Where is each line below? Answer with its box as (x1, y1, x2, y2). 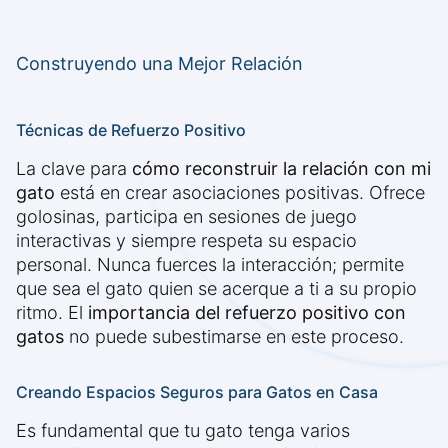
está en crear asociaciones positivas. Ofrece (55, 182, 425, 204)
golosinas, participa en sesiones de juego (16, 206, 357, 228)
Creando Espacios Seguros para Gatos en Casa (16, 382, 378, 403)
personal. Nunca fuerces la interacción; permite (16, 254, 404, 276)
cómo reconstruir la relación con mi (132, 158, 431, 180)
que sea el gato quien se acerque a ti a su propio (16, 278, 417, 300)
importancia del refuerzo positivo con (88, 302, 406, 324)
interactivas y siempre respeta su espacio (16, 230, 357, 252)
